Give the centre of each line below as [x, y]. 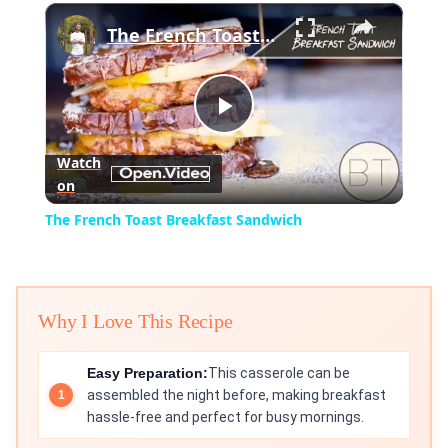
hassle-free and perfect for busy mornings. [225, 417]
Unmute [94, 7]
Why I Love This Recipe [135, 321]
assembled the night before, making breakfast [236, 395]
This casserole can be [279, 373]
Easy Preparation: [147, 373]
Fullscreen [253, 7]
